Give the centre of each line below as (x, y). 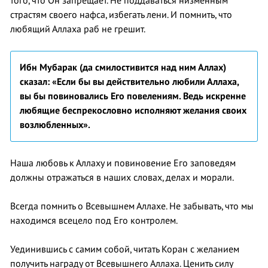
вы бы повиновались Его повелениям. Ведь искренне (133, 96)
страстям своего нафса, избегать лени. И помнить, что (121, 15)
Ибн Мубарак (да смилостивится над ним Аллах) (123, 67)
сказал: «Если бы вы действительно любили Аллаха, (129, 82)
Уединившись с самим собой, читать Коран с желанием (125, 249)
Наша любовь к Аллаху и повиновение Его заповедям (123, 163)
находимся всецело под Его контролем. (94, 220)
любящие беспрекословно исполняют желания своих (133, 110)
